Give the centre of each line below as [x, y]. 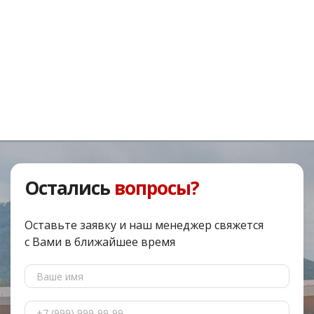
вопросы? [157, 188]
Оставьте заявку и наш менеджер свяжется [144, 225]
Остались [69, 188]
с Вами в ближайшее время [100, 242]
